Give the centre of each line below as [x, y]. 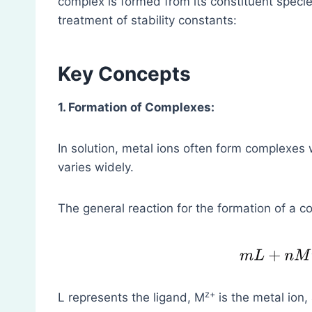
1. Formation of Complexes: [136, 108]
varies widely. [96, 167]
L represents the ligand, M [131, 298]
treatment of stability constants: [147, 21]
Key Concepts [124, 74]
